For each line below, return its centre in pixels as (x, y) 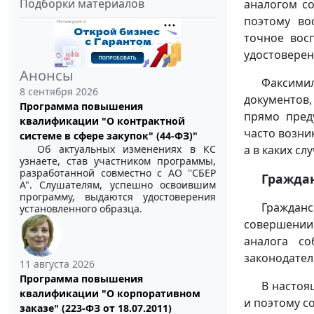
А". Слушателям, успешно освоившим (118, 184)
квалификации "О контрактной (102, 121)
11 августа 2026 (57, 264)
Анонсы (47, 75)
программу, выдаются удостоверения (118, 196)
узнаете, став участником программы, (118, 161)
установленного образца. (81, 208)
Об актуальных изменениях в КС (127, 149)
